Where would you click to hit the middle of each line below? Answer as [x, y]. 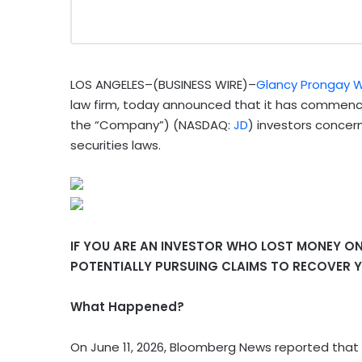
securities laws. [116, 145]
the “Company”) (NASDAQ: [152, 125]
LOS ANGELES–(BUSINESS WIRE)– [163, 85]
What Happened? [127, 307]
